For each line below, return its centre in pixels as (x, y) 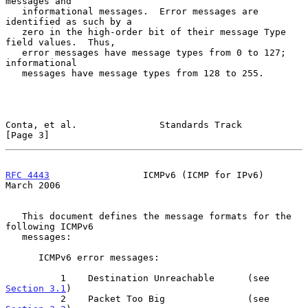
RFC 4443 (27, 175)
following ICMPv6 (49, 226)
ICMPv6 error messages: (22, 257)
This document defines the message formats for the (14, 216)
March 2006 (33, 185)
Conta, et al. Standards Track (124, 124)
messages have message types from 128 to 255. (14, 73)
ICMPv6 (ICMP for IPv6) (157, 175)
